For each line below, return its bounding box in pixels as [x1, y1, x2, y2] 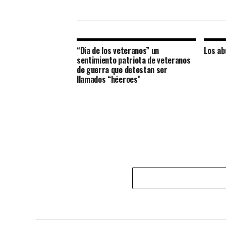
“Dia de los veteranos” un [77, 44, 159, 56]
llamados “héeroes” [77, 73, 141, 85]
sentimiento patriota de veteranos [77, 53, 191, 66]
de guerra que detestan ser [77, 63, 167, 76]
